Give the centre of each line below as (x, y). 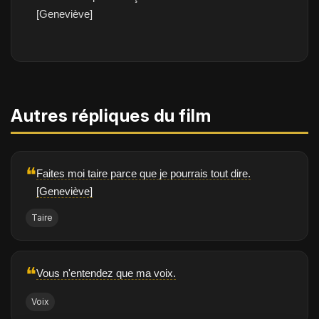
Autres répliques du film (111, 116)
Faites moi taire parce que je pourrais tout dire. (143, 173)
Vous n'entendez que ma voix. (106, 273)
